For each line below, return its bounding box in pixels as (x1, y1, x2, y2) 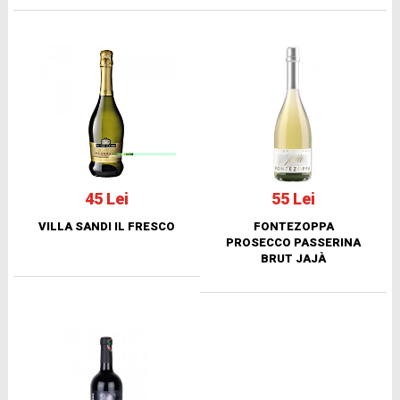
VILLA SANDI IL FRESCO (38, 219, 175, 233)
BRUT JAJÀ (261, 251, 326, 265)
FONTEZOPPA (253, 219, 334, 233)
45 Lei (85, 188, 129, 208)
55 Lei (271, 188, 315, 208)
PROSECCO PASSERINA (226, 235, 361, 249)
